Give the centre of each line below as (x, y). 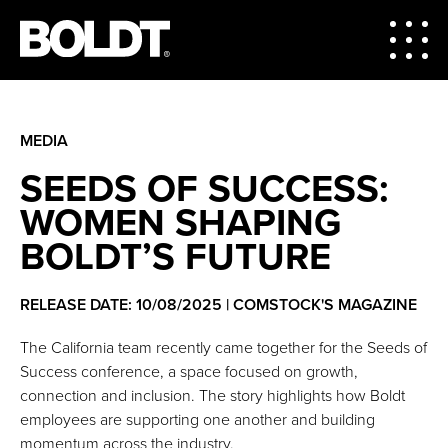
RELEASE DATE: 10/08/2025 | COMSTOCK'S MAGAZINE (218, 304)
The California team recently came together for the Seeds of (223, 347)
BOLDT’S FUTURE (175, 256)
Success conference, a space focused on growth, (189, 371)
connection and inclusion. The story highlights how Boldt (212, 395)
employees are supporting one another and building (197, 419)
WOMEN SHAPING (180, 222)
